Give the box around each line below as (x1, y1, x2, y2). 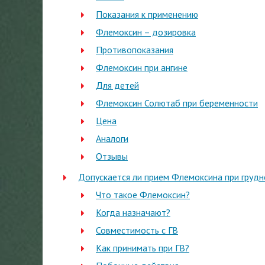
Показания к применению (96, 8, 198, 20)
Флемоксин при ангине (96, 62, 188, 73)
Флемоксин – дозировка (96, 26, 196, 38)
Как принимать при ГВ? (96, 242, 189, 254)
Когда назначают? (96, 206, 170, 218)
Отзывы (96, 150, 128, 162)
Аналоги (96, 132, 128, 144)
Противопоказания (96, 44, 173, 56)
